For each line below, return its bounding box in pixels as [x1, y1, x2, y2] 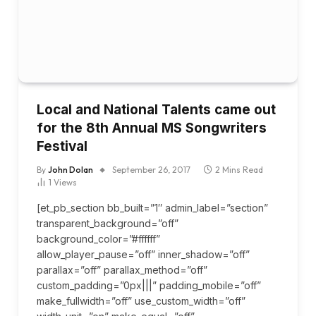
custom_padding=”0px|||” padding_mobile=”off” [37, 279, 261, 292]
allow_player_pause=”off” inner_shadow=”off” [37, 248, 250, 261]
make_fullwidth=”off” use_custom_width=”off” [37, 295, 245, 308]
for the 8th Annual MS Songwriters [37, 120, 267, 137]
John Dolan [48, 164, 93, 176]
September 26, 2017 [112, 164, 190, 176]
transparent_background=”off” [37, 217, 178, 230]
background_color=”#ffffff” [37, 233, 160, 245]
